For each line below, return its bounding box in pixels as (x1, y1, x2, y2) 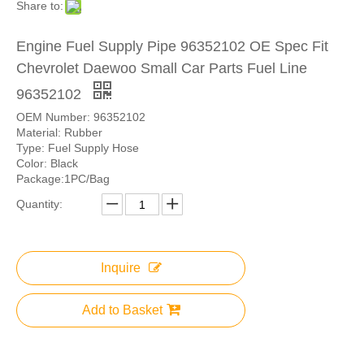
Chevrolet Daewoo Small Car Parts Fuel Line (16, 60, 307, 76)
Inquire (100, 261, 141, 275)
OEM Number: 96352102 (16, 110, 145, 123)
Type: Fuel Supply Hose (16, 141, 139, 154)
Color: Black (16, 157, 78, 170)
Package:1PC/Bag (16, 172, 110, 185)
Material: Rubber (16, 126, 102, 139)
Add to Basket (81, 303, 162, 317)
